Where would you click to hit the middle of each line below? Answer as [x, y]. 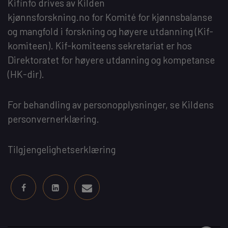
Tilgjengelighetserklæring [62, 149]
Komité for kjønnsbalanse [159, 17]
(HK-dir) [24, 74]
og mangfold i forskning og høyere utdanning [100, 31]
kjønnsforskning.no [49, 17]
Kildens [198, 104]
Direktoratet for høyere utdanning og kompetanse [111, 60]
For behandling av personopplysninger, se [95, 104]
